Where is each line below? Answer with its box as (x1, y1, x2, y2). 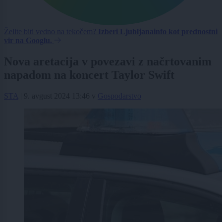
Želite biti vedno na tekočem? (4, 27, 98, 36)
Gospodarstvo (98, 92, 141, 101)
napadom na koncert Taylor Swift (4, 68, 174, 82)
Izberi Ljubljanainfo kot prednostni (98, 27, 218, 36)
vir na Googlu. (4, 36, 52, 45)
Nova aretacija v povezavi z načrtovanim (4, 55, 212, 68)
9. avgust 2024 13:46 (24, 92, 90, 101)
